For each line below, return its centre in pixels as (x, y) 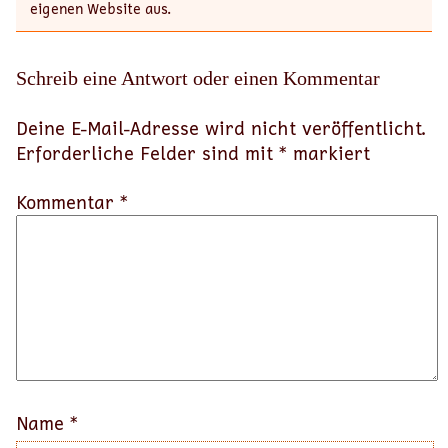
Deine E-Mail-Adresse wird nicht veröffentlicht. (220, 128)
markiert (328, 153)
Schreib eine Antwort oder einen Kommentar (198, 78)
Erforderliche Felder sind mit (147, 153)
